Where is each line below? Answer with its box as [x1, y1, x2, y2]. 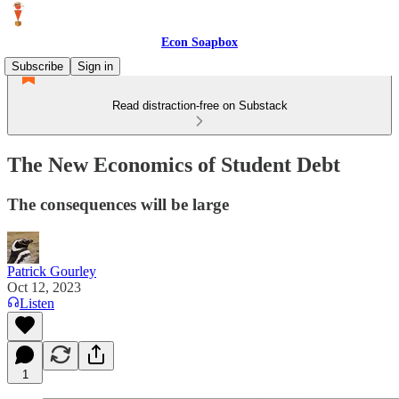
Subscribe [12, 60, 63, 73]
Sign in [77, 60, 113, 73]
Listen [20, 295, 54, 311]
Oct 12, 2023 [7, 279, 81, 295]
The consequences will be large [7, 194, 229, 214]
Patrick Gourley [7, 263, 96, 279]
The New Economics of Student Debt [7, 152, 340, 176]
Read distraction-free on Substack [111, 99, 288, 112]
